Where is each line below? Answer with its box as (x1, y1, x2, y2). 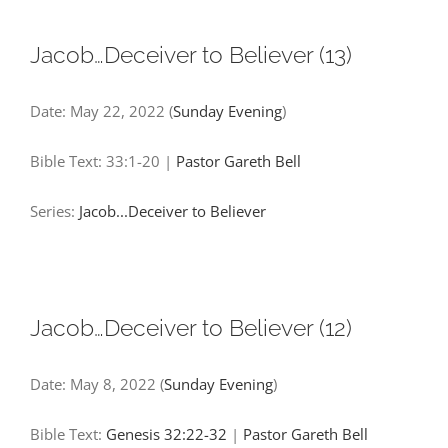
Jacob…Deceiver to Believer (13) (30, 40, 352, 68)
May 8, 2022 (70, 373, 156, 394)
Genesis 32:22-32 (106, 423, 227, 444)
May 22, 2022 (70, 100, 165, 121)
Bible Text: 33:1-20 (30, 150, 160, 171)
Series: (30, 200, 79, 221)
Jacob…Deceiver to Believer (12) (30, 313, 352, 341)
